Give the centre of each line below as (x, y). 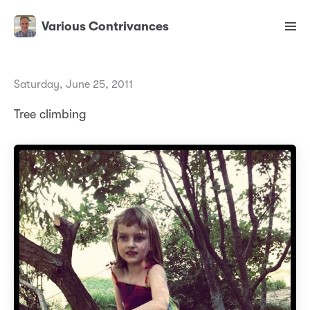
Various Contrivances (105, 27)
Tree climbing (50, 115)
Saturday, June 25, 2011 (73, 85)
